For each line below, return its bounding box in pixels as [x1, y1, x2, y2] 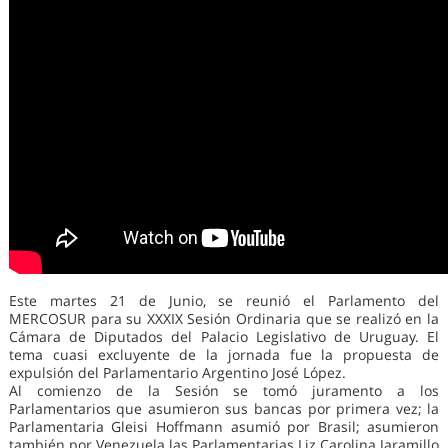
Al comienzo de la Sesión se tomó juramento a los [8, 381, 440, 401]
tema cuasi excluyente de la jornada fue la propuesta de [8, 345, 440, 365]
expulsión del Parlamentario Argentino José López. [8, 363, 346, 383]
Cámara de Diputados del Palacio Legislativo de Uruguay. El [8, 327, 440, 347]
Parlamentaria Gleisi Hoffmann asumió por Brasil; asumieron [8, 417, 440, 437]
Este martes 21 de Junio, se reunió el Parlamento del [8, 291, 440, 311]
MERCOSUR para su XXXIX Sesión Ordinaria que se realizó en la [8, 309, 440, 329]
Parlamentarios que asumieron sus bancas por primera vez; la [8, 399, 440, 419]
